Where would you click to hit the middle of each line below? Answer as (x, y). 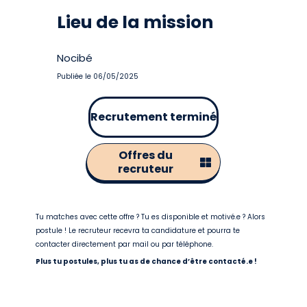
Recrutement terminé (153, 117)
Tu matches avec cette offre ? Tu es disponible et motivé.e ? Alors (151, 217)
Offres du (145, 155)
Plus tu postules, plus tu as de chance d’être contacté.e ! (147, 261)
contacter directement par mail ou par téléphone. (125, 244)
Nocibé (75, 58)
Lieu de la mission (135, 22)
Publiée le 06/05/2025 (98, 76)
